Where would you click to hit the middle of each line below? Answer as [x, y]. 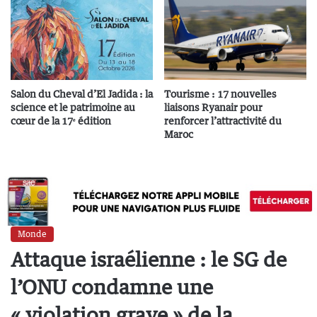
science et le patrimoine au [73, 107]
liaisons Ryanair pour [213, 107]
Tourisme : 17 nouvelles [220, 94]
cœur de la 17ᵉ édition [61, 121]
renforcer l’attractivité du [223, 121]
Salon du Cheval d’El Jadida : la [82, 94]
